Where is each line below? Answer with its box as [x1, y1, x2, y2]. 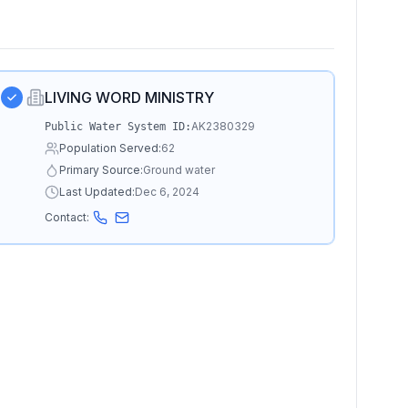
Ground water [142, 163, 215, 177]
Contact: [44, 210, 89, 224]
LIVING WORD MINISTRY [44, 88, 214, 107]
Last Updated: [58, 185, 135, 199]
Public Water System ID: [44, 120, 191, 133]
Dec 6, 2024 [134, 185, 199, 199]
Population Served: [58, 141, 161, 155]
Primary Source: [58, 163, 143, 177]
